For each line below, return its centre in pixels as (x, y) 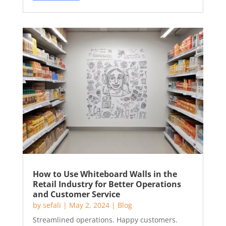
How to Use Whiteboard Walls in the (105, 174)
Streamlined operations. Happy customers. (105, 220)
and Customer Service (76, 194)
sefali (52, 205)
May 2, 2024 (89, 205)
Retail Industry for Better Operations (107, 184)
